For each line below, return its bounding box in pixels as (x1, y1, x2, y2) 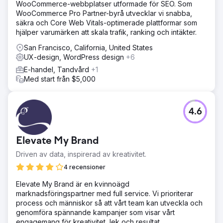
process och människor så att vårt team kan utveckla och (16, 198, 203, 207)
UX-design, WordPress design (24, 52, 126, 61)
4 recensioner (64, 163, 106, 171)
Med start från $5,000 (24, 74, 96, 83)
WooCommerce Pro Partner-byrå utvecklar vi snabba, (16, 8, 192, 17)
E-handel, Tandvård (24, 65, 91, 74)
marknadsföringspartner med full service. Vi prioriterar (16, 189, 193, 198)
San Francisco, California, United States (24, 43, 153, 52)
